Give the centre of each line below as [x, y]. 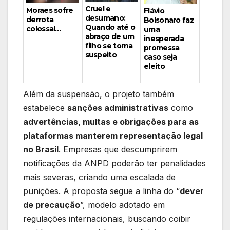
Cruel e [98, 9]
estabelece [45, 108]
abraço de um [110, 37]
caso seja [160, 57]
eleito [154, 66]
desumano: [105, 18]
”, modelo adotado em [122, 205]
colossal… [44, 28]
